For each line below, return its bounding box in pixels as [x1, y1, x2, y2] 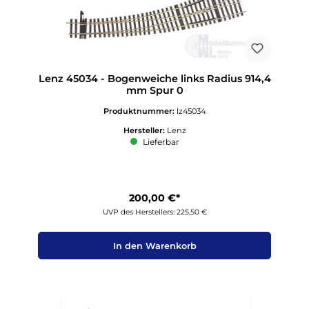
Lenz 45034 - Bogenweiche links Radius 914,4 [38, 72, 271, 86]
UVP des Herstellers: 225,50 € [102, 208, 207, 217]
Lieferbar [140, 137, 179, 148]
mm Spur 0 [126, 84, 183, 97]
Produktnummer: [103, 106, 177, 116]
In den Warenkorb [112, 240, 197, 251]
